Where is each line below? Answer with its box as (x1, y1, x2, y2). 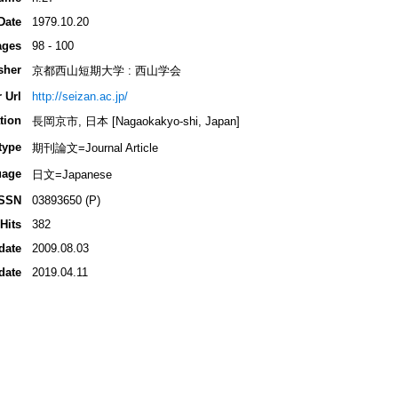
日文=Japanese (31, 168, 112, 182)
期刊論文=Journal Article (31, 141, 158, 155)
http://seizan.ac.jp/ (31, 90, 128, 104)
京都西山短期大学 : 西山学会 (31, 64, 181, 78)
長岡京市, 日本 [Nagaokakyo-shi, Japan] (31, 115, 240, 129)
